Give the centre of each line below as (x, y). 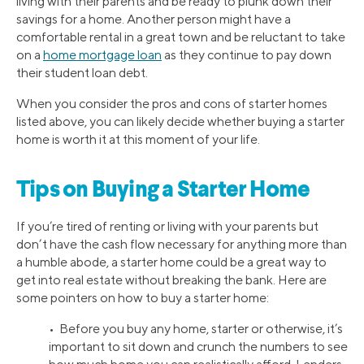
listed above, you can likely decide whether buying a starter (180, 121)
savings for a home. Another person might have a (154, 19)
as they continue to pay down (247, 54)
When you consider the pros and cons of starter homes (172, 103)
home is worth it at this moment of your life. (138, 139)
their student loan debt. (82, 72)
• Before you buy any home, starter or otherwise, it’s (196, 329)
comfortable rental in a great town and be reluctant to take (181, 37)
